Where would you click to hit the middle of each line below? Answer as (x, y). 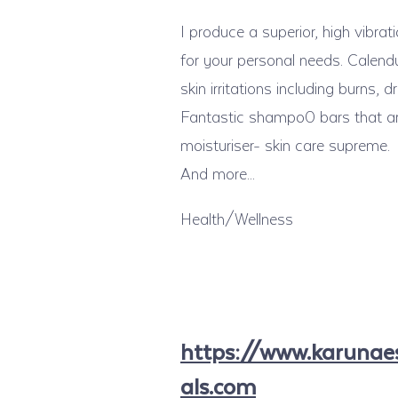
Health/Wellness (237, 219)
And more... (218, 173)
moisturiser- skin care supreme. (285, 145)
